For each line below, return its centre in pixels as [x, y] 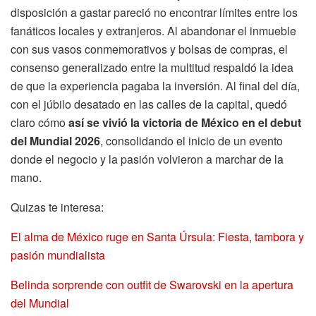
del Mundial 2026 [55, 140]
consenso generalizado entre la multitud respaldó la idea [152, 67]
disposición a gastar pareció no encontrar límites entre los [154, 12]
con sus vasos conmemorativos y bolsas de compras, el [149, 49]
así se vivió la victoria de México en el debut [185, 122]
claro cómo [39, 122]
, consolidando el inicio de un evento [192, 140]
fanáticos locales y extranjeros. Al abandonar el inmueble [153, 30]
